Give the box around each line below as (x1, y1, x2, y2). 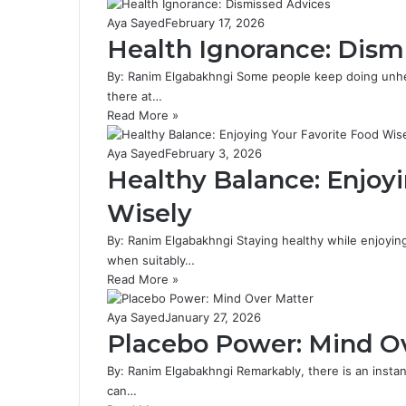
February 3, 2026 (165, 146, 262, 160)
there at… (107, 89, 162, 103)
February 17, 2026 (165, 15, 265, 30)
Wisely (107, 198, 192, 228)
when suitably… (107, 253, 195, 267)
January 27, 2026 (165, 310, 261, 324)
